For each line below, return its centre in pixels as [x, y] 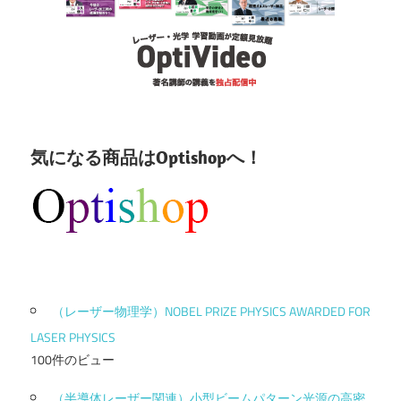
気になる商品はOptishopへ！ [146, 158]
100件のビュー [73, 359]
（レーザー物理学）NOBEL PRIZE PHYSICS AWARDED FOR [211, 311]
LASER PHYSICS [73, 337]
